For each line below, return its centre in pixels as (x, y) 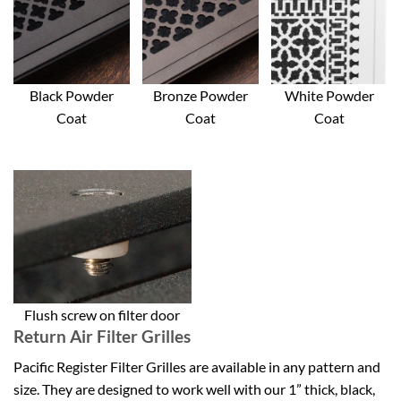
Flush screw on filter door (102, 314)
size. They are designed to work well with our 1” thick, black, (194, 389)
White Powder (330, 95)
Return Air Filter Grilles (102, 336)
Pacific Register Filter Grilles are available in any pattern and (197, 367)
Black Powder (71, 95)
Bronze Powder (200, 95)
